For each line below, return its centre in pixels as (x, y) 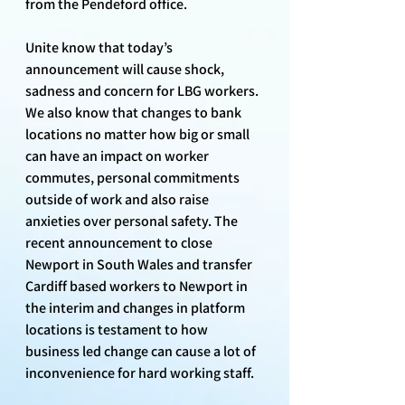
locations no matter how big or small (139, 134)
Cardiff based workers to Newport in (138, 286)
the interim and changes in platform (137, 307)
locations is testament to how (118, 329)
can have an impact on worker (118, 155)
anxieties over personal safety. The (133, 221)
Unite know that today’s (100, 47)
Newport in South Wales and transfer (140, 264)
